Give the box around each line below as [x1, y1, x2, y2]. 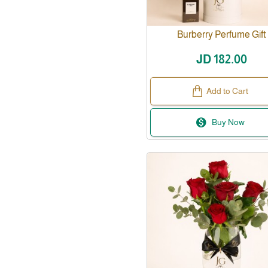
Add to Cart [206, 86, 249, 96]
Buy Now [212, 117, 245, 127]
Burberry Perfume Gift [176, 29, 266, 39]
